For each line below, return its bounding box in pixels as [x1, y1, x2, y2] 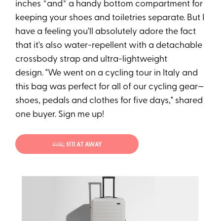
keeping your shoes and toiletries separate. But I [15, 13, 205, 23]
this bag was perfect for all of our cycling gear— [15, 82, 204, 92]
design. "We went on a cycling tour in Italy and [15, 69, 198, 78]
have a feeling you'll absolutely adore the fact [15, 27, 196, 37]
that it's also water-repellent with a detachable [15, 41, 203, 51]
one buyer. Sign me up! [15, 110, 105, 120]
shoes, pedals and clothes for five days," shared [15, 96, 203, 106]
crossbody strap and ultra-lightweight [15, 55, 168, 65]
